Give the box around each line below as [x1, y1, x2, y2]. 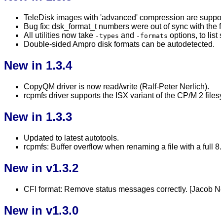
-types [95, 32, 119, 40]
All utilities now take [24, 31, 95, 40]
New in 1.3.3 [4, 110, 72, 123]
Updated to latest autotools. [24, 133, 119, 142]
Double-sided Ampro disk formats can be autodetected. [24, 40, 215, 49]
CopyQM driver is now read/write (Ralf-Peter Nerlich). [24, 82, 209, 91]
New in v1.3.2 [4, 161, 78, 175]
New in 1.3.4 [4, 59, 72, 73]
